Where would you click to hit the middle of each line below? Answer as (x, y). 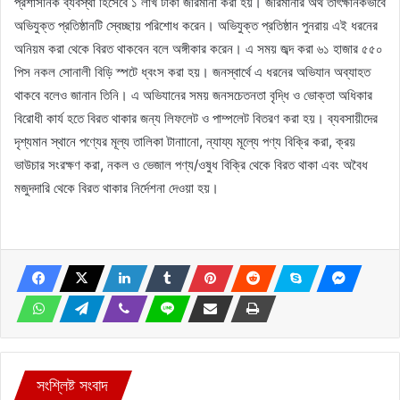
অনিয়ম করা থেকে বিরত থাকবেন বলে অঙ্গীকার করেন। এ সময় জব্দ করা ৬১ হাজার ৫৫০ (199, 48)
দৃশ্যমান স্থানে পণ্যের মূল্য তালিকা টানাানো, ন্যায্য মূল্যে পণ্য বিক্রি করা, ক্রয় (185, 141)
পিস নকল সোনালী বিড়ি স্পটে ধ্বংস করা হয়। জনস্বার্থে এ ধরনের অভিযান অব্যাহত (192, 71)
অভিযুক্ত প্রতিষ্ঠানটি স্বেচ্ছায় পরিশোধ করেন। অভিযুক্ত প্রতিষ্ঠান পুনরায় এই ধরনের (196, 25)
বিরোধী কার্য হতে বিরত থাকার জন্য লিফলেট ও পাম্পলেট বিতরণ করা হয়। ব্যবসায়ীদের (196, 118)
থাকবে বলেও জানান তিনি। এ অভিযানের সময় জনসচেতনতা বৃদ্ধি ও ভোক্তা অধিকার (193, 95)
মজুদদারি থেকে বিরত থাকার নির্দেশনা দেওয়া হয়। (117, 187)
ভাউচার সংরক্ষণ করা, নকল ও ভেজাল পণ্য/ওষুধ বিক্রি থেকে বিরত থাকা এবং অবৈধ (191, 164)
